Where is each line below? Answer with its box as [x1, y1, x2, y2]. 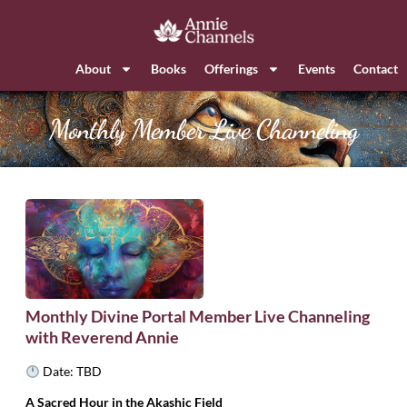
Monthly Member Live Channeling [49, 113, 358, 145]
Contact [353, 61, 398, 76]
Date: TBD [39, 363, 102, 380]
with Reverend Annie [25, 327, 179, 348]
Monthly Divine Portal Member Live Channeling [25, 306, 370, 327]
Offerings [204, 61, 258, 76]
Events [298, 61, 335, 76]
